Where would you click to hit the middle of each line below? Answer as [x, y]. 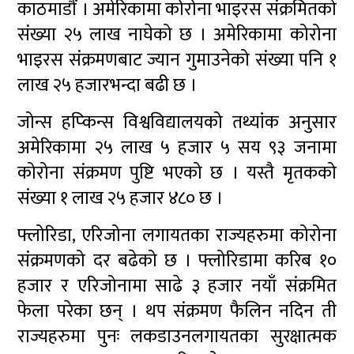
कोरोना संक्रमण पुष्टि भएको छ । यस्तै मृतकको [177, 173]
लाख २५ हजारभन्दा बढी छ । [107, 86]
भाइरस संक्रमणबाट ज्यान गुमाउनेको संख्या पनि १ [177, 60]
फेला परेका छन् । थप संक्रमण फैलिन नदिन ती [177, 312]
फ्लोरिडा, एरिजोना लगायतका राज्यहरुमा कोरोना [177, 236]
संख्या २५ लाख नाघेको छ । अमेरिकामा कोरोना [177, 35]
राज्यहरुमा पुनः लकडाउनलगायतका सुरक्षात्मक [177, 337]
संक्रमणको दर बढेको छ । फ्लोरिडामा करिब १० [177, 261]
